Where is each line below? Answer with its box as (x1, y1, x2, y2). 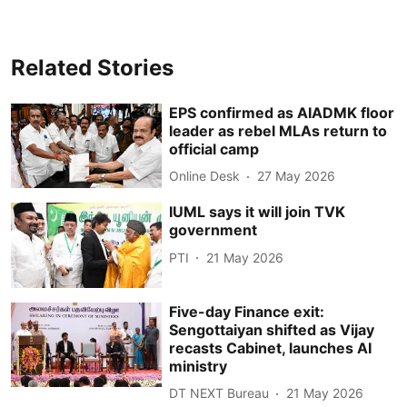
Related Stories (11, 54, 174, 81)
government (169, 221, 258, 240)
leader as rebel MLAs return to (169, 121, 388, 140)
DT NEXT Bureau (169, 385, 270, 402)
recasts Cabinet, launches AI (169, 338, 372, 357)
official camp (169, 139, 260, 158)
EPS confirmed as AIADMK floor (169, 103, 395, 122)
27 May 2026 (257, 168, 336, 184)
